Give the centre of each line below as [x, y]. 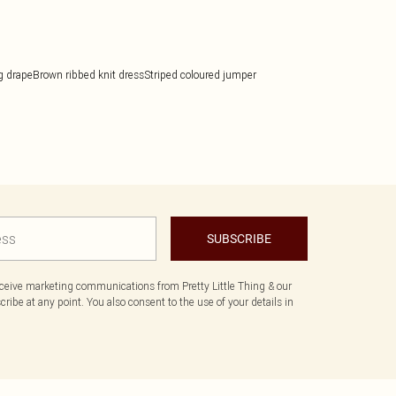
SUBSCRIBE [239, 239]
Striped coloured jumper [200, 75]
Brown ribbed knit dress [88, 75]
